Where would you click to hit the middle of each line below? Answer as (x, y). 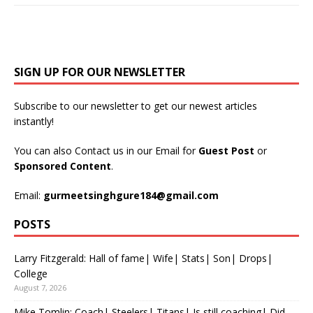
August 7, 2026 (40, 288)
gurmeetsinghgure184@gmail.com (131, 196)
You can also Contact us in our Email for (106, 151)
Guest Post (228, 151)
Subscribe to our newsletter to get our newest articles (136, 106)
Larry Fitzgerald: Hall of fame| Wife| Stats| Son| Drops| (143, 259)
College (31, 274)
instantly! (34, 122)
